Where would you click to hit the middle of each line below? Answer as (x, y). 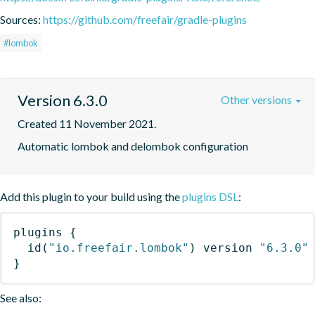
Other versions (257, 99)
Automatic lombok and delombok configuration (133, 146)
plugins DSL (210, 196)
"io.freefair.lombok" (119, 247)
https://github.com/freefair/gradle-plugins (145, 19)
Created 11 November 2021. (87, 123)
